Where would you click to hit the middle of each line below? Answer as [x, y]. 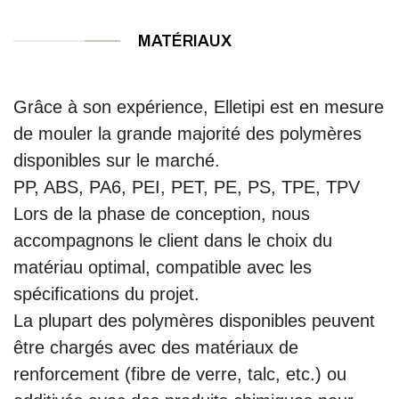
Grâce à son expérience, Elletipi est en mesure [199, 107]
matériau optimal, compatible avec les [163, 268]
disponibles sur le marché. [117, 161]
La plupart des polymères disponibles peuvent [194, 321]
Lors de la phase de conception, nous [162, 214]
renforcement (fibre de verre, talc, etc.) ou [180, 375]
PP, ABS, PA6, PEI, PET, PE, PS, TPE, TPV [187, 187]
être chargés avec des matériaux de [156, 348]
